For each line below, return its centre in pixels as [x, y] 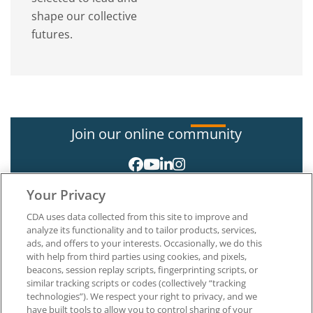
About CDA [41, 263]
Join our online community [156, 134]
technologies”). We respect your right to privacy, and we [142, 296]
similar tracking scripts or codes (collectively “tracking [137, 283]
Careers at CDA [52, 278]
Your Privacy [66, 195]
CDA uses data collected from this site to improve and [138, 217]
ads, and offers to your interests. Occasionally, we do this [145, 243]
